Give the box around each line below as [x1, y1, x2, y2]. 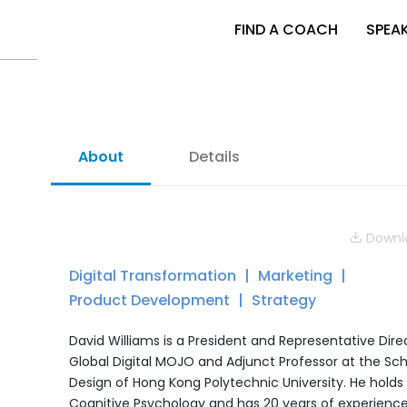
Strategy [252, 290, 316, 311]
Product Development [69, 290, 233, 311]
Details [188, 146, 240, 167]
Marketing [258, 265, 336, 286]
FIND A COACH [233, 18, 338, 40]
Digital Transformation [69, 265, 240, 286]
